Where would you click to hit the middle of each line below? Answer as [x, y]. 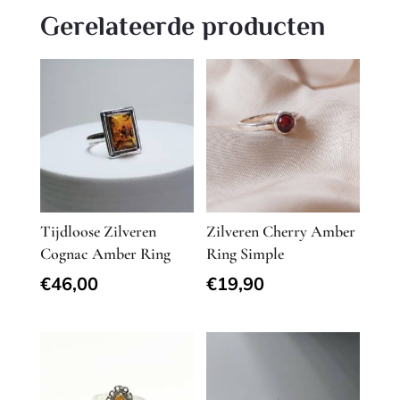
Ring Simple [246, 254]
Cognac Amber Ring [105, 254]
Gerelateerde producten [182, 29]
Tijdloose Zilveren [98, 232]
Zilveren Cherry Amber [281, 232]
